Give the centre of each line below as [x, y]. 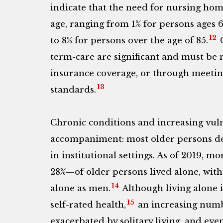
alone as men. [80, 189]
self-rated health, [88, 205]
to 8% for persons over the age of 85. [129, 40]
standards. [73, 90]
